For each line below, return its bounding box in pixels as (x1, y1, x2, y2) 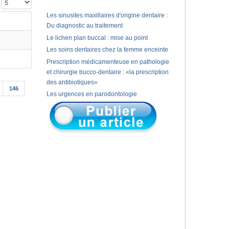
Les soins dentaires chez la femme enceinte (46, 46, 168, 54)
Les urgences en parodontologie (46, 90, 137, 98)
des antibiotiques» (46, 78, 98, 86)
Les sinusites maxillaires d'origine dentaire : (46, 12, 168, 19)
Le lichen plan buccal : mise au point (46, 34, 148, 41)
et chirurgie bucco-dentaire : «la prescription (46, 68, 169, 76)
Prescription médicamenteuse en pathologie (46, 58, 169, 65)
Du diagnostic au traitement (46, 22, 123, 29)
